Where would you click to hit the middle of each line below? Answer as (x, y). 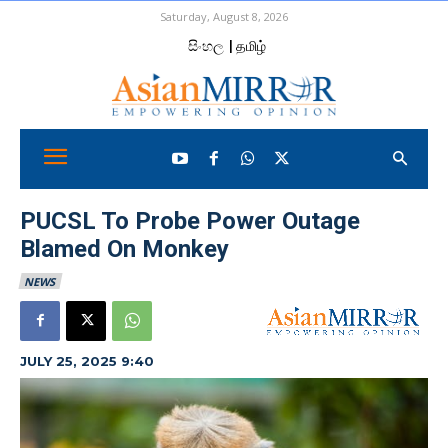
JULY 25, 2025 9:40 (87, 360)
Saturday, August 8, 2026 (224, 16)
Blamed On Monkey (124, 248)
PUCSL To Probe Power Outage (190, 220)
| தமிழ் (247, 45)
